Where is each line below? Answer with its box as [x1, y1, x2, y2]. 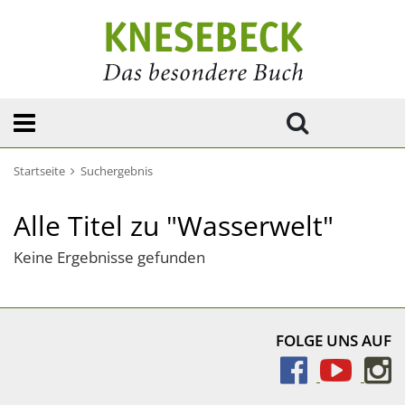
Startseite [14, 163, 65, 179]
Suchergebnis [80, 163, 153, 179]
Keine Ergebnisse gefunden [14, 247, 205, 268]
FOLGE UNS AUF [276, 330, 391, 351]
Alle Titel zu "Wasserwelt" [14, 207, 334, 244]
